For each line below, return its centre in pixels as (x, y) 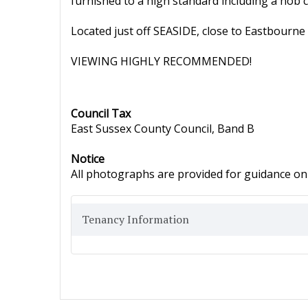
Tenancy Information (135, 220)
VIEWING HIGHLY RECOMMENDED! (161, 61)
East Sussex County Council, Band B (163, 129)
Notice (88, 159)
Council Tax (101, 113)
